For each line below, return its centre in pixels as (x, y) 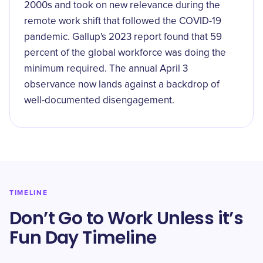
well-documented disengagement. (99, 101)
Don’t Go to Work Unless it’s (127, 218)
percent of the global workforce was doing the (125, 53)
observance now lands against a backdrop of (122, 85)
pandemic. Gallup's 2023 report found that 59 (123, 37)
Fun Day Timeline (83, 238)
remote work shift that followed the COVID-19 (123, 21)
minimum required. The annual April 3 (106, 69)
